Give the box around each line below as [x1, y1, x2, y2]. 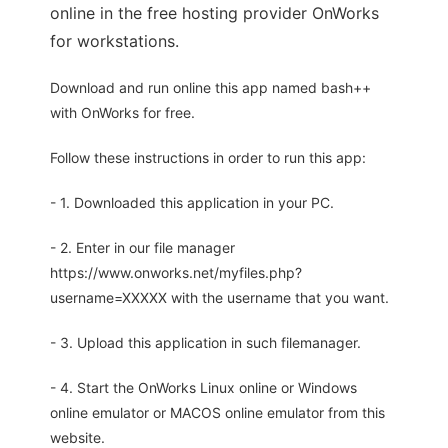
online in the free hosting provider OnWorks [50, 3, 379, 24]
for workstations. [50, 31, 179, 52]
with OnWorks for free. [50, 104, 195, 122]
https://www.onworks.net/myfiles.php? [50, 264, 302, 282]
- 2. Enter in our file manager [50, 239, 235, 257]
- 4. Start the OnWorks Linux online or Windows [50, 379, 357, 397]
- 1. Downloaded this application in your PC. [50, 194, 334, 212]
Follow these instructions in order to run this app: [50, 149, 366, 167]
